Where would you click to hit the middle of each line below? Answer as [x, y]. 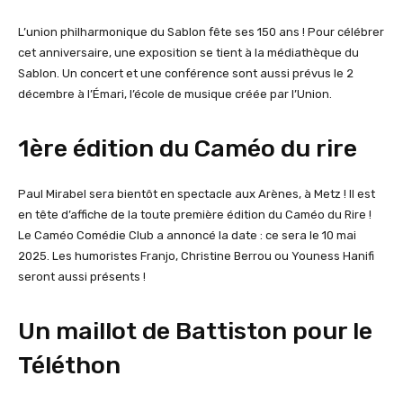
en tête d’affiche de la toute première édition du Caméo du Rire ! [195, 215]
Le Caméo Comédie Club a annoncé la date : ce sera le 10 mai [187, 235]
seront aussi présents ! [83, 277]
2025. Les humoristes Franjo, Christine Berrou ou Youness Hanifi [196, 256]
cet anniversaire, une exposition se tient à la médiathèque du [188, 53]
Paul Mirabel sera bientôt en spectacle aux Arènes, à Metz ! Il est [197, 194]
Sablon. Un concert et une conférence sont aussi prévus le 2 [186, 73]
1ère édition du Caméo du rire [190, 148]
